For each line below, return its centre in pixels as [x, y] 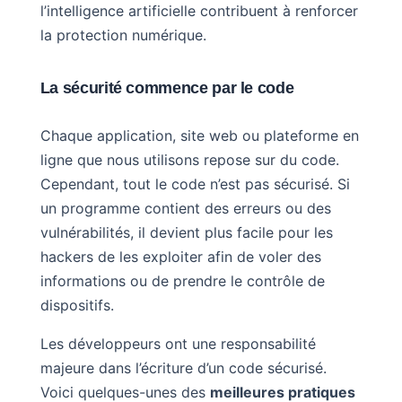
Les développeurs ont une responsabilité [178, 343]
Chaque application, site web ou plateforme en [199, 135]
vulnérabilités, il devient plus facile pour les [186, 232]
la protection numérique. [123, 35]
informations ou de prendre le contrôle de [182, 280]
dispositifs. [77, 305]
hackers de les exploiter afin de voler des [180, 256]
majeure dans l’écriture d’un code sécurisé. [183, 367]
